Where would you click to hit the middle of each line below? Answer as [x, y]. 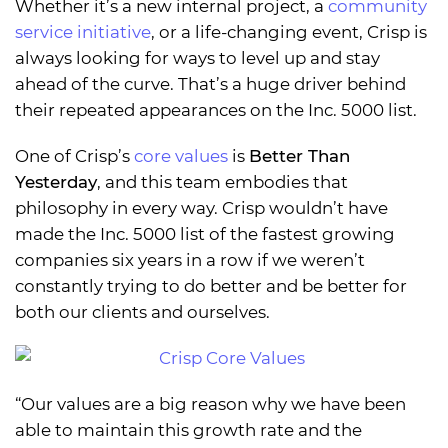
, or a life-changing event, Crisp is [289, 32]
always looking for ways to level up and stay [197, 58]
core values [181, 156]
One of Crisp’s [74, 156]
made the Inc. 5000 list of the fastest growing [205, 234]
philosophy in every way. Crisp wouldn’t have [201, 208]
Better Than [299, 156]
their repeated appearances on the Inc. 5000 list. [216, 110]
